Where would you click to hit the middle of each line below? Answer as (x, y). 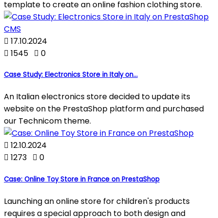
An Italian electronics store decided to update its (97, 97)
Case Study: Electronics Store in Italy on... (71, 75)
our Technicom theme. (47, 121)
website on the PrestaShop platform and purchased (104, 109)
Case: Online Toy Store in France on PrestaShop (82, 179)
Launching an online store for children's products (97, 201)
